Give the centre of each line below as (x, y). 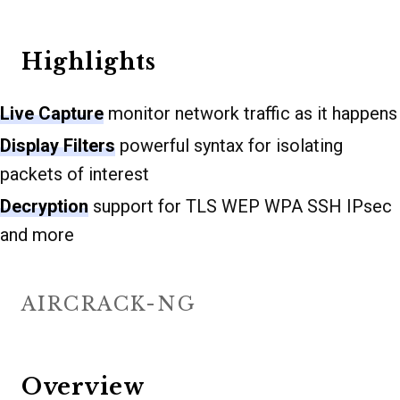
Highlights (88, 62)
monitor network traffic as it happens (250, 113)
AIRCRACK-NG (109, 304)
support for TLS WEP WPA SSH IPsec (240, 206)
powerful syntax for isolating (229, 145)
